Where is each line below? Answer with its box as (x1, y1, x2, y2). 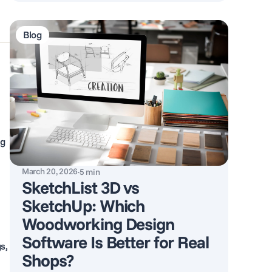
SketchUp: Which (22, 195, 145, 216)
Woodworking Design (22, 213, 174, 234)
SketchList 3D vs (22, 177, 140, 198)
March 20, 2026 (22, 166, 78, 177)
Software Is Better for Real (22, 231, 209, 253)
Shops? (22, 250, 74, 271)
